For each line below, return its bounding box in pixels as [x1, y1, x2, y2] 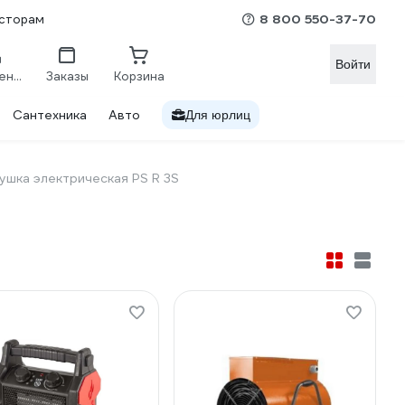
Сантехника [13, 107, 87, 123]
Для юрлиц [185, 108, 250, 122]
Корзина [114, 68, 165, 84]
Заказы [45, 68, 89, 84]
